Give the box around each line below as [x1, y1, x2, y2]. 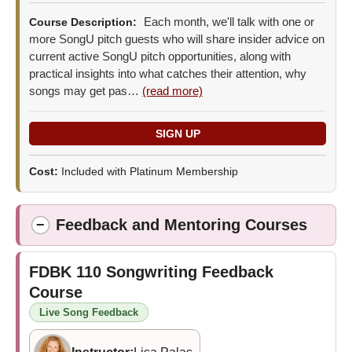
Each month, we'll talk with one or [141, 14, 314, 28]
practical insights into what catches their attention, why [29, 66, 306, 80]
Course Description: [29, 15, 137, 28]
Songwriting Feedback [106, 262, 273, 280]
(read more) [142, 83, 203, 97]
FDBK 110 [29, 262, 106, 280]
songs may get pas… [29, 83, 142, 97]
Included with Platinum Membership [61, 164, 238, 178]
